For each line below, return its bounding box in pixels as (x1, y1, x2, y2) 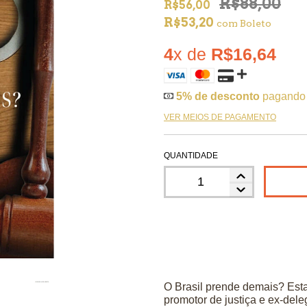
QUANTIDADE (164, 151, 218, 160)
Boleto (240, 18, 271, 29)
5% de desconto (176, 90, 260, 102)
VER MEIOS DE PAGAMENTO (164, 112, 276, 122)
